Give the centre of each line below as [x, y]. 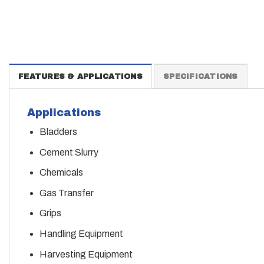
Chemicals [61, 173]
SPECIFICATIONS [201, 76]
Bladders [58, 131]
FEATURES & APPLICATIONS [80, 76]
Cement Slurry [69, 152]
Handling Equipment [81, 233]
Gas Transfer [66, 193]
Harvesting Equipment [86, 254]
